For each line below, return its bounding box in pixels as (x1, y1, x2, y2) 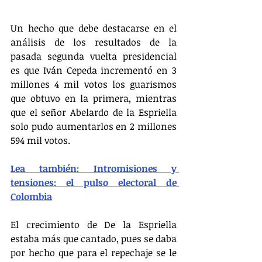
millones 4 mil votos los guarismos (11, 77, 177, 91)
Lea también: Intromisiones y (11, 161, 177, 175)
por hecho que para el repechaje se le (11, 246, 177, 259)
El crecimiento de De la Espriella (11, 218, 177, 231)
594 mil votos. (11, 133, 70, 147)
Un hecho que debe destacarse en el (11, 21, 177, 35)
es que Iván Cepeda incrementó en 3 (11, 63, 177, 77)
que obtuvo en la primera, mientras (11, 91, 177, 105)
